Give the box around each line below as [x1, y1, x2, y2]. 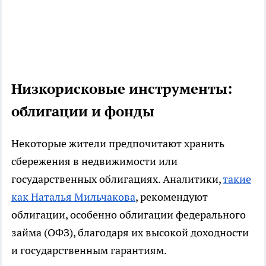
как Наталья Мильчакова [11, 190, 135, 204]
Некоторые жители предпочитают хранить [11, 137, 224, 150]
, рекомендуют [135, 190, 208, 204]
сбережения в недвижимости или [11, 154, 178, 168]
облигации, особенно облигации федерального [11, 208, 246, 221]
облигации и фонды [11, 102, 154, 121]
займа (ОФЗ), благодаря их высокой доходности [11, 226, 249, 239]
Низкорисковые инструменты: [11, 80, 232, 98]
